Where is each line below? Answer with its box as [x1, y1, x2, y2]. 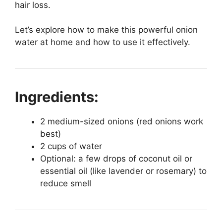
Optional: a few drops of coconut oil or [40, 154, 192, 164]
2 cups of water [40, 141, 102, 152]
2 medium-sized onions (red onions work [40, 116, 203, 127]
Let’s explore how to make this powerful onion [15, 25, 198, 35]
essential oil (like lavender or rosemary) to [40, 166, 207, 176]
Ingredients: [15, 88, 99, 106]
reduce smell [40, 178, 91, 189]
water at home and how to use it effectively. [15, 37, 190, 48]
